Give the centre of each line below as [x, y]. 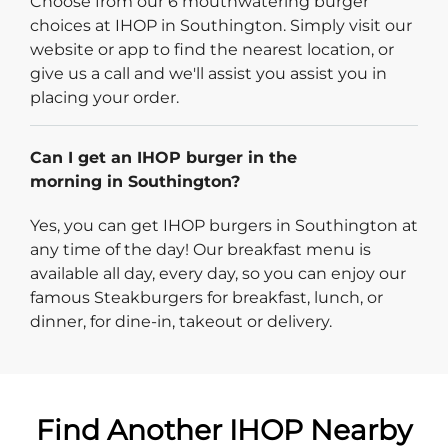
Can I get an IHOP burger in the [163, 157]
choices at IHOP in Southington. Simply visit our [221, 25]
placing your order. [104, 97]
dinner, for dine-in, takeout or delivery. [181, 321]
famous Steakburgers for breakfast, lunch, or [206, 297]
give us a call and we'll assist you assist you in [208, 73]
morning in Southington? [135, 181]
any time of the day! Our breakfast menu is [200, 249]
